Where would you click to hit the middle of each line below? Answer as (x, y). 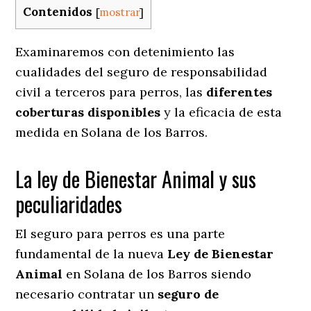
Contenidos (58, 12)
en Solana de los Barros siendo (157, 274)
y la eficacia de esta (221, 112)
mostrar (120, 12)
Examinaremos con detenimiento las (125, 51)
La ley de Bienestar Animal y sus (136, 178)
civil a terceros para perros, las (111, 92)
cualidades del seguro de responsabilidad (142, 72)
